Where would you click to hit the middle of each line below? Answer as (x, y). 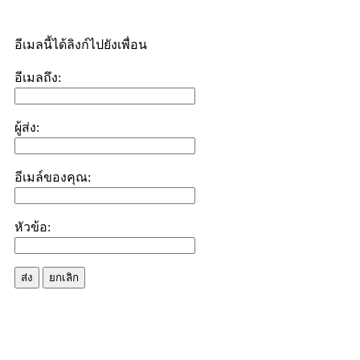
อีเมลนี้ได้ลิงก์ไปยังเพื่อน (81, 45)
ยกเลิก (64, 278)
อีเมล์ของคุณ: (53, 177)
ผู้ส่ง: (27, 127)
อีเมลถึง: (38, 78)
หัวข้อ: (33, 227)
